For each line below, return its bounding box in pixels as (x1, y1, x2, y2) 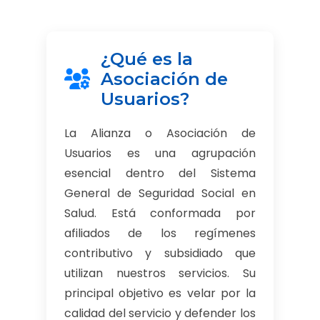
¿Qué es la (101, 49, 193, 69)
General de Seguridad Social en (64, 185, 256, 201)
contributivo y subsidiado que (64, 245, 256, 261)
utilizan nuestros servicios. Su (64, 265, 256, 281)
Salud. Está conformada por (64, 205, 256, 221)
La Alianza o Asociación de (64, 125, 256, 141)
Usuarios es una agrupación (64, 145, 256, 161)
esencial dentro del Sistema (64, 165, 256, 181)
